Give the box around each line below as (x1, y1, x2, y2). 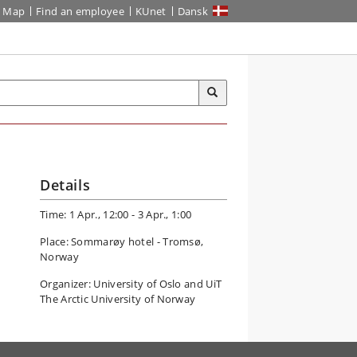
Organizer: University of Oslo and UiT (40, 277, 222, 291)
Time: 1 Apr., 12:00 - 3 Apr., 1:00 (40, 207, 192, 222)
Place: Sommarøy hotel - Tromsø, (40, 234, 204, 249)
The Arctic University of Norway (40, 292, 196, 306)
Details (40, 175, 91, 194)
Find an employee (36, 4, 124, 18)
